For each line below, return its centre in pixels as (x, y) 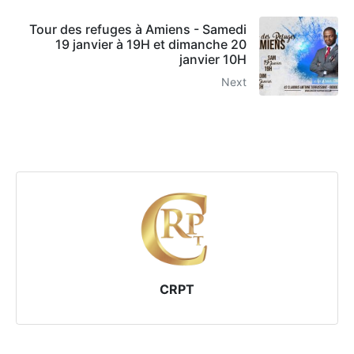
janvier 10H (213, 60)
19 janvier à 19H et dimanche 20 (151, 45)
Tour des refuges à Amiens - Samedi (138, 30)
